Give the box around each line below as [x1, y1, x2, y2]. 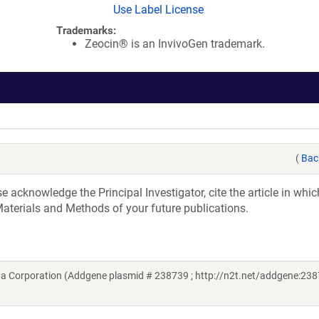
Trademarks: [56, 24, 116, 37]
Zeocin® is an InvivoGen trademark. [85, 37, 265, 51]
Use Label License [113, 3, 204, 16]
